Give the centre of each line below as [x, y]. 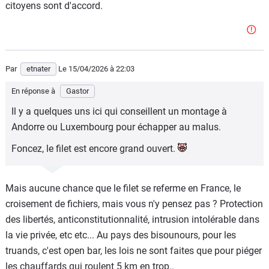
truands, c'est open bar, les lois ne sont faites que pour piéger [134, 251]
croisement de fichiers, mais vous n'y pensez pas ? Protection [134, 204]
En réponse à [34, 91]
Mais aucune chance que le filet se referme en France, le [123, 188]
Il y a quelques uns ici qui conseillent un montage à [119, 111]
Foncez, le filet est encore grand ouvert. [95, 149]
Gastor [77, 91]
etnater [38, 69]
